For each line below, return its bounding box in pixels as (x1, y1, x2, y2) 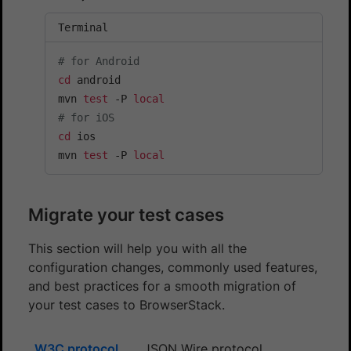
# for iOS (58, 110, 114, 124)
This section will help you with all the (28, 240, 247, 256)
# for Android (58, 54, 139, 67)
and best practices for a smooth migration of (28, 277, 296, 294)
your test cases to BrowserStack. (28, 296, 225, 313)
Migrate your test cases (28, 204, 224, 225)
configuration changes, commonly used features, (28, 259, 317, 275)
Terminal (58, 20, 108, 34)
